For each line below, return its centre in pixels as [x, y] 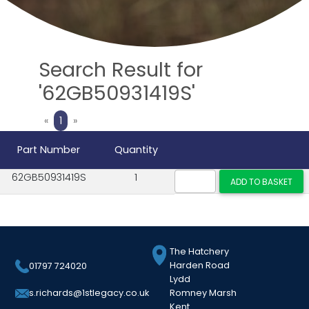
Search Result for [121, 69]
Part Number [49, 149]
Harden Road [200, 266]
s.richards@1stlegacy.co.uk [89, 293]
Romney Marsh [203, 293]
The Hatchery [200, 252]
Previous [68, 120]
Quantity [136, 149]
